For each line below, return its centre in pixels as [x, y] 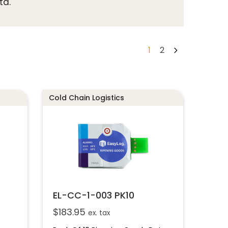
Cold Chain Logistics [87, 98]
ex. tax [99, 213]
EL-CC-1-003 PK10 [94, 195]
